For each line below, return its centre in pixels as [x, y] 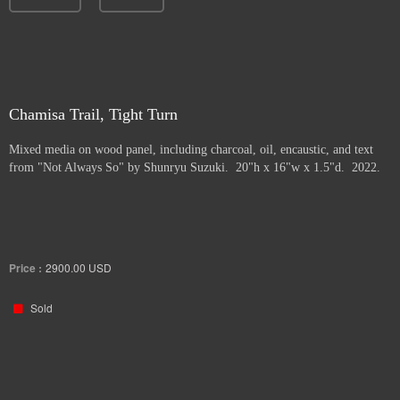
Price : [25, 268]
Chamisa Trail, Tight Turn [93, 114]
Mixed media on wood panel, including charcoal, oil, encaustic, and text [191, 150]
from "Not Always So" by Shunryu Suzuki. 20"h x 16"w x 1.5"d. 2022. [195, 167]
